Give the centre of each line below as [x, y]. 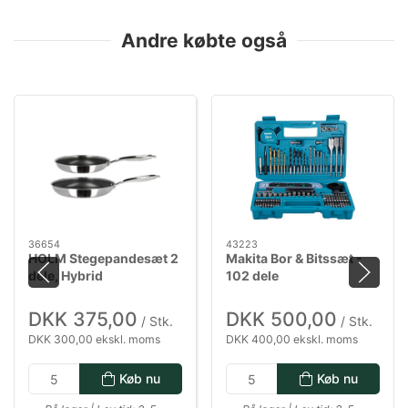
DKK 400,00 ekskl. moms [292, 340]
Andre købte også [204, 40]
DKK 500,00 [281, 320]
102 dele [252, 275]
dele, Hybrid [66, 275]
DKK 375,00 [83, 320]
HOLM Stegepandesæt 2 [103, 258]
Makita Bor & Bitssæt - [294, 258]
